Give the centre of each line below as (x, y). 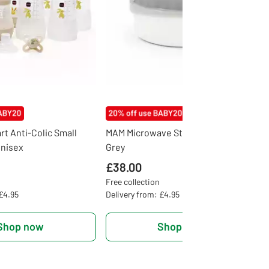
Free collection (132, 181)
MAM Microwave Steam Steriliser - (176, 132)
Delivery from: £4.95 (142, 194)
